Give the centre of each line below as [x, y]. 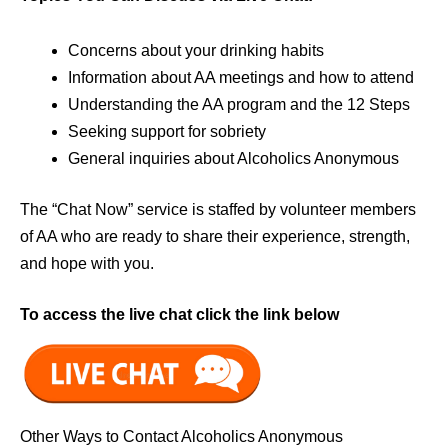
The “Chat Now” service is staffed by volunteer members [218, 209]
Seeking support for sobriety [167, 131]
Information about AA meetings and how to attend [241, 77]
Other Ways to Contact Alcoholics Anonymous [181, 436]
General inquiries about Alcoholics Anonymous [233, 158]
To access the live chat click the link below [179, 314]
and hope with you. [87, 263]
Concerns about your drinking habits [196, 50]
